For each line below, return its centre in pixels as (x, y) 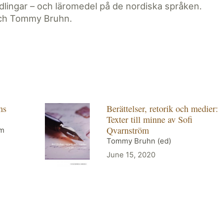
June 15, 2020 (131, 155)
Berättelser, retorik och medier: (163, 109)
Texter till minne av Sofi (150, 120)
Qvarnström (128, 130)
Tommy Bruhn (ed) (139, 141)
